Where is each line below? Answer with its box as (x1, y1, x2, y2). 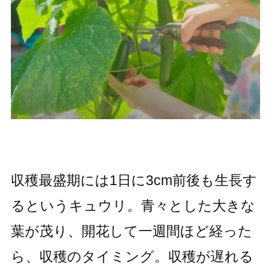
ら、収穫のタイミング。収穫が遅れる (10, 249, 253, 265)
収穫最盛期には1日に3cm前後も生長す (10, 172, 257, 189)
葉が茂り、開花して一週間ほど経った (10, 223, 252, 240)
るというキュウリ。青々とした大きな (10, 198, 255, 214)
